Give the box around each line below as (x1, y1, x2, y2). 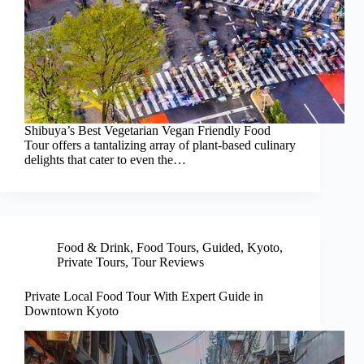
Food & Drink (57, 240, 130, 255)
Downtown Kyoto (24, 304, 119, 318)
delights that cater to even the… (24, 153, 186, 167)
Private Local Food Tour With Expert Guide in (24, 289, 263, 304)
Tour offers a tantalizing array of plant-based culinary (24, 138, 296, 153)
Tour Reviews (132, 255, 204, 270)
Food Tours (136, 240, 196, 255)
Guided (202, 240, 240, 255)
